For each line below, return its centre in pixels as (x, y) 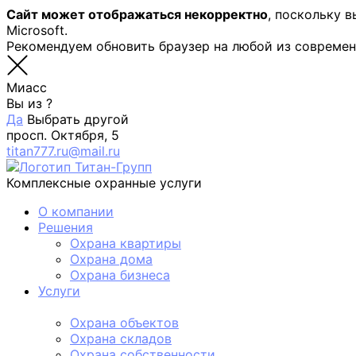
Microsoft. (37, 30)
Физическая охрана (100, 307)
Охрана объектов (124, 323)
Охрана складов (121, 339)
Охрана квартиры (126, 243)
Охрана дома (111, 259)
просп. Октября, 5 (63, 135)
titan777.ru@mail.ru (63, 151)
